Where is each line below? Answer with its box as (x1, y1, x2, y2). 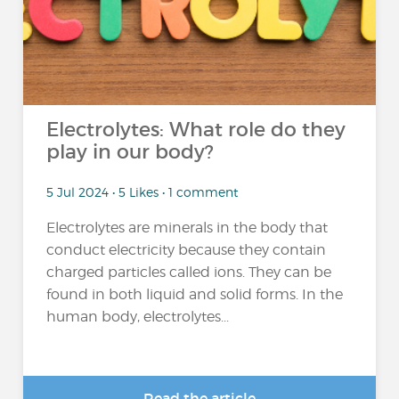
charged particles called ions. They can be (46, 263, 332, 281)
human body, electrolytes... (46, 307, 230, 325)
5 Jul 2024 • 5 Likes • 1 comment (46, 183, 239, 199)
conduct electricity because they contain (46, 240, 327, 258)
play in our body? (46, 140, 215, 164)
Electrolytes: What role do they (46, 118, 346, 142)
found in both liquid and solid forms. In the (46, 285, 344, 303)
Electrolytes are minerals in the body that (46, 218, 329, 236)
